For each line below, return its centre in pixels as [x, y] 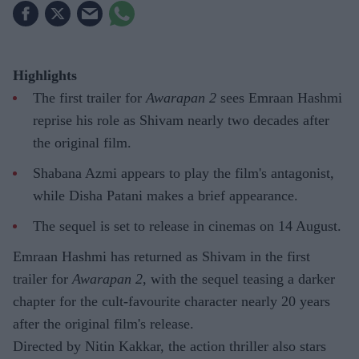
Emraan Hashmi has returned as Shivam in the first [161, 257]
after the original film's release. [103, 324]
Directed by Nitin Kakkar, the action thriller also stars [169, 347]
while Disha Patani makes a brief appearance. [165, 196]
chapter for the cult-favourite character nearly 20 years [171, 302]
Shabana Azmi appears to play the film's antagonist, [184, 173]
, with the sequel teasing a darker [239, 279]
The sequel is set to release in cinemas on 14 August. [187, 226]
